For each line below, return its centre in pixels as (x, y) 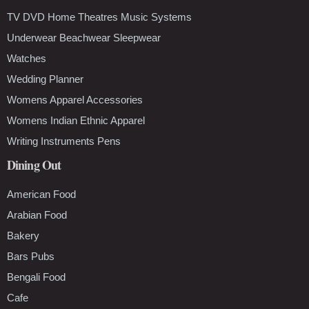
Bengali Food (36, 277)
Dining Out (34, 165)
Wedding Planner (45, 79)
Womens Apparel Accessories (75, 99)
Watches (27, 58)
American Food (41, 194)
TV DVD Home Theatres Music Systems (99, 17)
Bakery (23, 235)
